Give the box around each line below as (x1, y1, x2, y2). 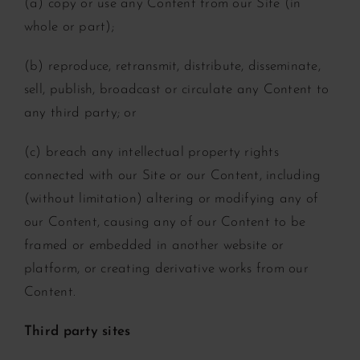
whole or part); (23, 19, 114, 34)
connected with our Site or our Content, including (23, 168, 321, 182)
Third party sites (23, 324, 131, 338)
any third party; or (23, 105, 137, 120)
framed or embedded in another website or (23, 238, 284, 252)
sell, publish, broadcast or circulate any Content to (23, 82, 329, 96)
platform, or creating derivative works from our (23, 261, 309, 276)
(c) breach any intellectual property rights (23, 145, 279, 159)
